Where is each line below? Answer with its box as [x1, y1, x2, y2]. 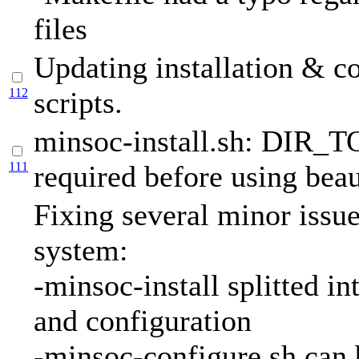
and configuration [34, 304, 252, 338]
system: [34, 233, 128, 268]
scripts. [34, 86, 123, 120]
